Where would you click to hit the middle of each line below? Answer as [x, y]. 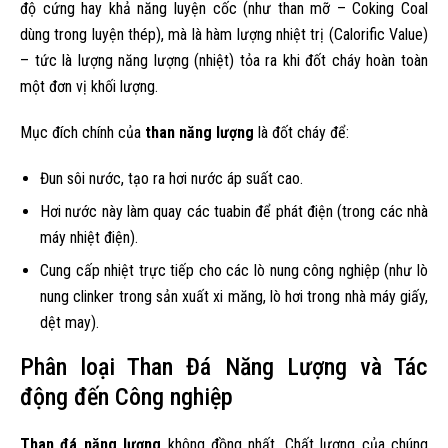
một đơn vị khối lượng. [89, 86]
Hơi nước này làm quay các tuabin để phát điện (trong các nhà [234, 211]
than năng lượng [199, 132]
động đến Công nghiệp [126, 397]
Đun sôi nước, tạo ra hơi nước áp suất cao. [171, 178]
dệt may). [69, 322]
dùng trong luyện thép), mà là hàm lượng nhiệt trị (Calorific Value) [224, 34]
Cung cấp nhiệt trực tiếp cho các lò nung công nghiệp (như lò [234, 270]
